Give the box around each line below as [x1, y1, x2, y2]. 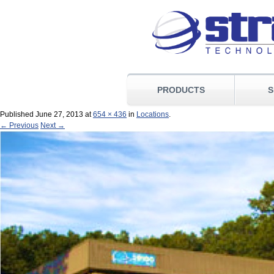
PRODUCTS [157, 84, 205, 95]
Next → [40, 121, 65, 130]
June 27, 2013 [35, 110, 83, 119]
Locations [136, 110, 169, 119]
